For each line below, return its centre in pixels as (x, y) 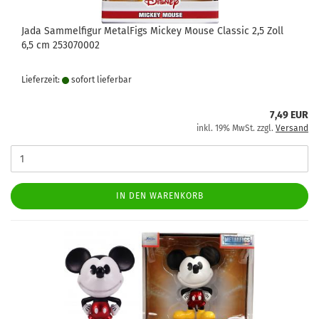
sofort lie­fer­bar (100, 80)
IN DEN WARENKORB (159, 196)
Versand (292, 128)
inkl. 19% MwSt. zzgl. (236, 128)
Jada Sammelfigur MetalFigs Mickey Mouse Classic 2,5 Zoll (152, 31)
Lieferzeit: (42, 80)
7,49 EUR (289, 115)
